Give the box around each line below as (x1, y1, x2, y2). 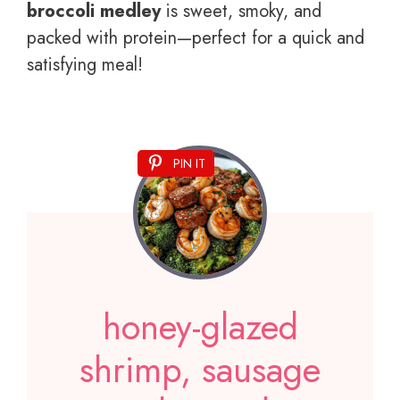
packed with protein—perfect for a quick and (27, 24, 364, 51)
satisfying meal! (27, 51, 143, 78)
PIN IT (173, 154, 205, 172)
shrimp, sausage (79, 343, 321, 396)
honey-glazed (102, 300, 298, 353)
